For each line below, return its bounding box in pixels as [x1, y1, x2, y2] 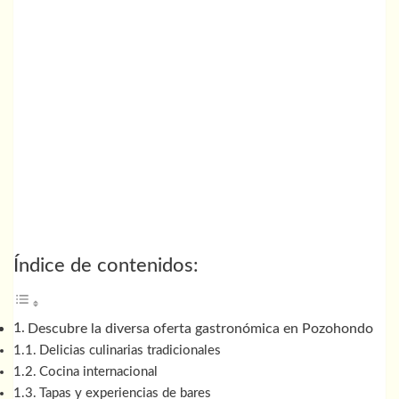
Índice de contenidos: [13, 256, 199, 276]
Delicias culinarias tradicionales [38, 344, 221, 358]
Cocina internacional [38, 365, 158, 379]
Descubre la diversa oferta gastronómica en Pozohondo [28, 322, 374, 337]
